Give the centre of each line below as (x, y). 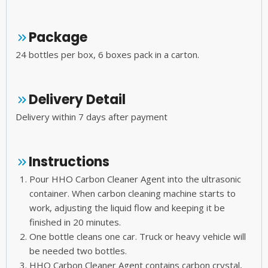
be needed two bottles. (78, 251)
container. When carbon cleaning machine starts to (132, 194)
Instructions (69, 162)
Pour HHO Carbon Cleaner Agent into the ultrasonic (135, 179)
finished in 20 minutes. (75, 222)
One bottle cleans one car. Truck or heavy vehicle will (137, 237)
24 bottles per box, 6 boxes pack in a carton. (107, 55)
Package (58, 38)
